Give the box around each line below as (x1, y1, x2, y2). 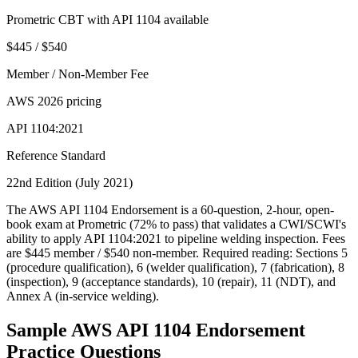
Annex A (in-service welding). (6, 289, 159, 304)
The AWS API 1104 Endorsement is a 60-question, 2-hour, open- (6, 203, 334, 217)
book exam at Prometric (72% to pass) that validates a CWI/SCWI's (6, 217, 346, 232)
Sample (6, 320, 71, 341)
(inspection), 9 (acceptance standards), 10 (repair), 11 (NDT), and (6, 275, 336, 289)
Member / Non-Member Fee (6, 67, 149, 82)
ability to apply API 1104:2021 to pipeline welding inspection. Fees (6, 232, 345, 246)
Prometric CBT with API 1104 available (6, 13, 209, 27)
